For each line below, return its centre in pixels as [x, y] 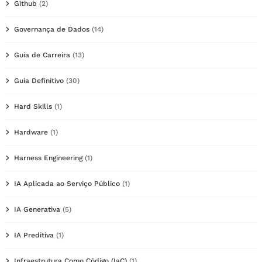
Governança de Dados [52, 30]
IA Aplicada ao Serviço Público [67, 184]
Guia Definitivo [39, 81]
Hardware [31, 132]
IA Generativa [37, 210]
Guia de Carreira [42, 55]
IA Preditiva [34, 235]
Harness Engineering [48, 158]
